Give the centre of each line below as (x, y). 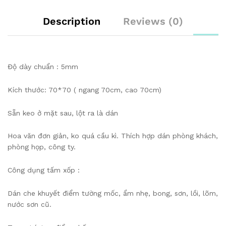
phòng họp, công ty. (42, 147)
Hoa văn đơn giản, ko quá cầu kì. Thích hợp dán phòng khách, (113, 136)
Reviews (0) (153, 21)
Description (72, 21)
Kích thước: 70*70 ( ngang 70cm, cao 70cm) (84, 90)
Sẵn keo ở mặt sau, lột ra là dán (63, 113)
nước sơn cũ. (30, 204)
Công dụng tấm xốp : (44, 170)
